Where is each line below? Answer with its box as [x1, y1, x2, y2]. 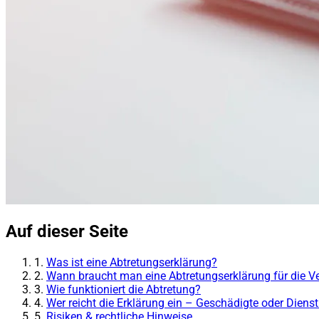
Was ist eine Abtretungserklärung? [46, 256, 217, 270]
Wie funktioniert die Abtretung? [46, 283, 201, 297]
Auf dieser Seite [6, 221, 128, 242]
